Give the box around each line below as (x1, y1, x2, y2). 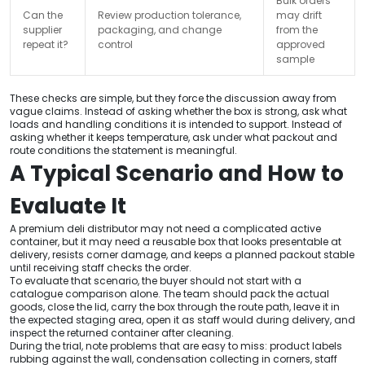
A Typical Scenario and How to (10, 158, 344, 188)
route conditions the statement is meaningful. (10, 143, 237, 157)
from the (276, 22, 318, 37)
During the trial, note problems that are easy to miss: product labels (10, 338, 342, 353)
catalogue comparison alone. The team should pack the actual (10, 286, 329, 301)
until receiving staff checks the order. (10, 260, 191, 275)
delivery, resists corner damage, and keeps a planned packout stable (10, 247, 354, 262)
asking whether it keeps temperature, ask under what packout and (10, 130, 337, 144)
